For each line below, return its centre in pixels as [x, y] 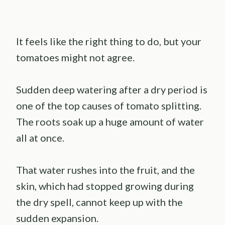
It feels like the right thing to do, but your [109, 41]
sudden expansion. [57, 218]
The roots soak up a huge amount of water [110, 121]
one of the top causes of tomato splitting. [109, 105]
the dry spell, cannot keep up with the [99, 202]
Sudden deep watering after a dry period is [112, 89]
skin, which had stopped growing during [105, 186]
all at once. [40, 137]
